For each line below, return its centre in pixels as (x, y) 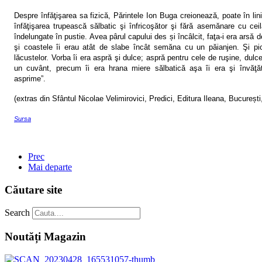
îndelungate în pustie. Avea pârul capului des (92, 36)
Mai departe (50, 167)
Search (17, 213)
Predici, (162, 98)
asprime (27, 78)
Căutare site (33, 189)
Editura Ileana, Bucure (214, 98)
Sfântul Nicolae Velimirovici (98, 98)
